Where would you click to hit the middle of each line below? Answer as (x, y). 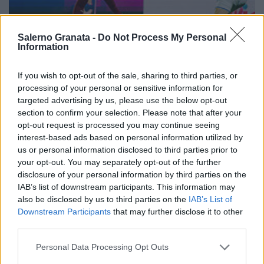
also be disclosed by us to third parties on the (103, 199)
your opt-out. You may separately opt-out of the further (119, 162)
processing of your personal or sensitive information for (120, 88)
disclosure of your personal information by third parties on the (132, 174)
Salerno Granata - (58, 37)
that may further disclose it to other (177, 211)
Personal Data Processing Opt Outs (102, 247)
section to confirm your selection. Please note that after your (130, 112)
